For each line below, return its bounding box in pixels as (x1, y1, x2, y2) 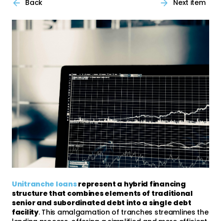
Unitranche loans (12, 179, 77, 189)
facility (12, 207, 38, 217)
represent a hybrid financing (76, 179, 186, 189)
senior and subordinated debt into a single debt (12, 197, 191, 208)
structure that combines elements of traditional (12, 188, 193, 198)
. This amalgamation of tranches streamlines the (38, 207, 209, 217)
